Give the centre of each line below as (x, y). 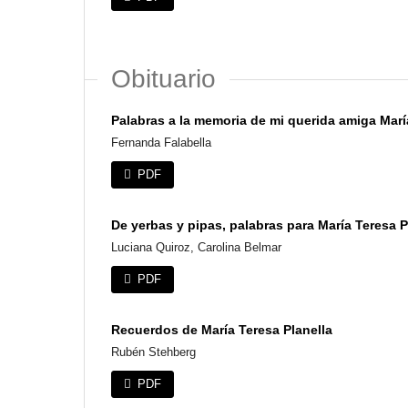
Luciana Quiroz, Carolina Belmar (196, 248)
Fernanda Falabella (161, 143)
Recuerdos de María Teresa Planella (222, 330)
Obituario (163, 79)
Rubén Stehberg (153, 352)
